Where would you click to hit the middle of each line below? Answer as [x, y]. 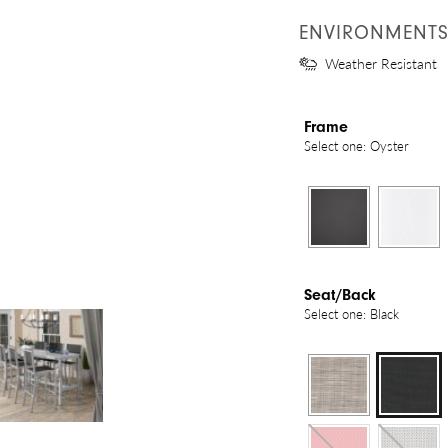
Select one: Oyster [356, 146]
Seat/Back [340, 295]
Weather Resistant [381, 63]
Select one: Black [351, 314]
